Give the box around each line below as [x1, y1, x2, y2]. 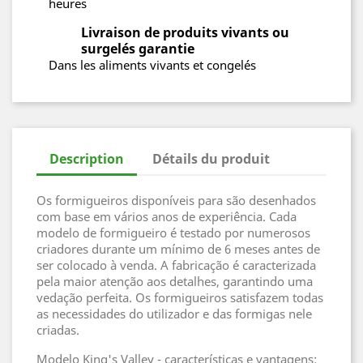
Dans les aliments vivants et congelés [49, 57, 256, 73]
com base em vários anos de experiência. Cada [36, 208, 297, 224]
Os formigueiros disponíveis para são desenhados [36, 192, 316, 208]
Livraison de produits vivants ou [81, 23, 289, 41]
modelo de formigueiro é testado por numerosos [36, 224, 310, 241]
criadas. [36, 322, 79, 338]
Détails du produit [152, 150, 271, 168]
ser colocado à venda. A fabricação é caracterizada [36, 257, 316, 273]
